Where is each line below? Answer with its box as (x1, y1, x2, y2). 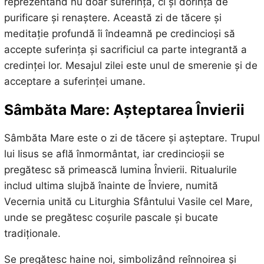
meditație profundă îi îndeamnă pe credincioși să (4, 27, 235, 39)
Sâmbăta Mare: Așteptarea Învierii (4, 100, 245, 118)
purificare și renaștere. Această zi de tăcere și (4, 11, 222, 24)
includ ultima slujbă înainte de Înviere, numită (4, 180, 218, 192)
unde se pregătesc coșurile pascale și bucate (4, 212, 218, 224)
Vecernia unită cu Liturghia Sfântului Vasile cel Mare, (4, 196, 253, 208)
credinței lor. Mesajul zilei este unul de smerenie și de (4, 59, 258, 71)
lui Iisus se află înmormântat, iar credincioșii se (4, 148, 225, 160)
